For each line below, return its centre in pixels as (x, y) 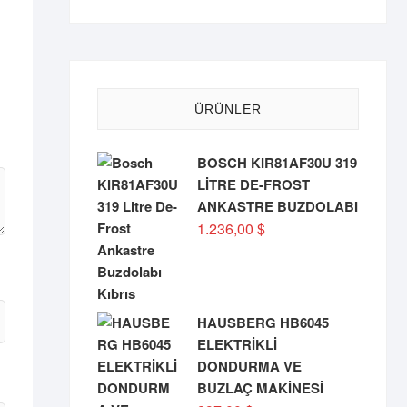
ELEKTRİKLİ (237, 344)
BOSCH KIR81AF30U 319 (277, 163)
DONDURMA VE (249, 366)
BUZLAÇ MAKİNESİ (260, 388)
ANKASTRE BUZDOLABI (278, 206)
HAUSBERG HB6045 (263, 323)
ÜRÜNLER (228, 109)
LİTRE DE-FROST (253, 184)
